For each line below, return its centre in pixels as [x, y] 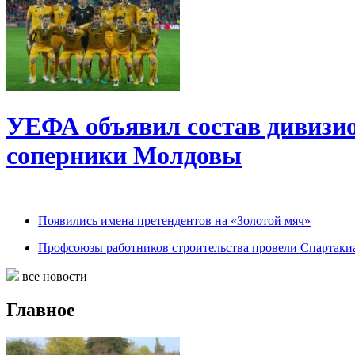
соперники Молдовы [124, 155]
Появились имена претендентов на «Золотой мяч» [174, 221]
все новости [53, 277]
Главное [41, 310]
